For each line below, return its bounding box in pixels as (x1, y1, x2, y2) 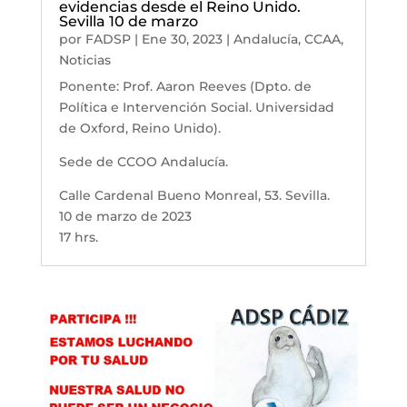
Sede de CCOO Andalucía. (58, 154, 228, 171)
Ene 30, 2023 (141, 31, 223, 48)
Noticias (58, 52, 111, 69)
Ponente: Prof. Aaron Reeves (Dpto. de (58, 78, 312, 95)
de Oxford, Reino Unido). (58, 120, 221, 137)
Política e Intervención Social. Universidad (58, 99, 334, 116)
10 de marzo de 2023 (58, 208, 192, 225)
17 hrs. (58, 229, 98, 246)
